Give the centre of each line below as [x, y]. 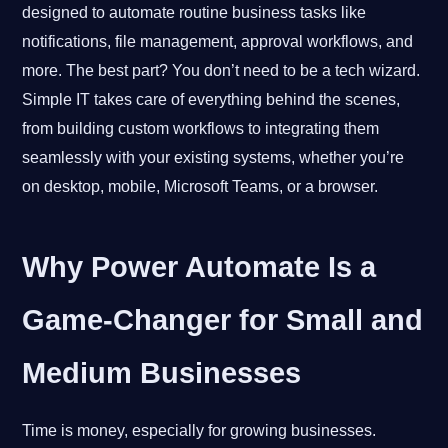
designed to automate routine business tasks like [194, 12]
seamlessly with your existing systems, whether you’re [213, 157]
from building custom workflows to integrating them [201, 128]
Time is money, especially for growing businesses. [199, 430]
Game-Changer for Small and [223, 319]
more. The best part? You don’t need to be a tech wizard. [221, 70]
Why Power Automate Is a [199, 266]
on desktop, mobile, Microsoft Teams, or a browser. [200, 186]
